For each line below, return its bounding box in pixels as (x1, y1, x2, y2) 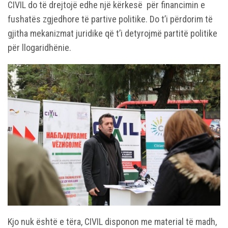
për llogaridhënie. (8, 42, 71, 53)
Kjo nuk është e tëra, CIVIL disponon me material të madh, (8, 216, 217, 227)
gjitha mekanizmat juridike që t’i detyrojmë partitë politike (8, 27, 217, 39)
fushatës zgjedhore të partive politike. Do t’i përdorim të (8, 13, 213, 24)
